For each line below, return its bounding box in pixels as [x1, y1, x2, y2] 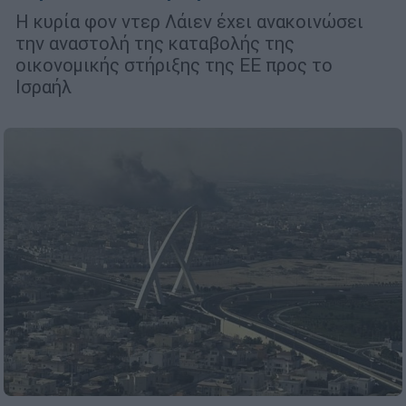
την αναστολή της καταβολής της [15, 32, 295, 55]
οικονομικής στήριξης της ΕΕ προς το [15, 53, 333, 77]
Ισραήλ [15, 75, 72, 99]
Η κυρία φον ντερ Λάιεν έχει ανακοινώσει [15, 10, 363, 34]
